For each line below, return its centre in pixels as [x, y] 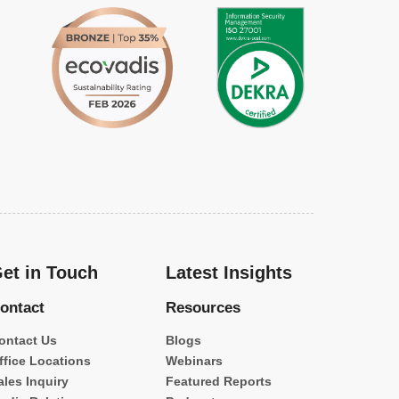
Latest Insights [228, 272]
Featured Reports [218, 381]
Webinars [194, 361]
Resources [203, 307]
